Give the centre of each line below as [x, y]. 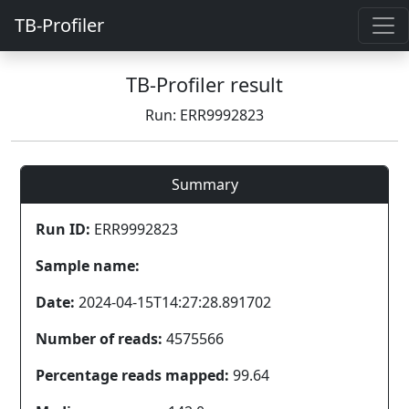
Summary [204, 184]
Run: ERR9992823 [204, 115]
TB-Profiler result [204, 84]
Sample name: [88, 266]
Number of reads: [99, 339]
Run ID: [63, 229]
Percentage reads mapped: [132, 375]
